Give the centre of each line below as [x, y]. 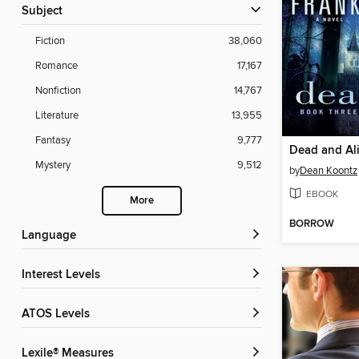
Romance [56, 66]
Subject [46, 12]
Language [52, 236]
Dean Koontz [329, 171]
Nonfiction [58, 91]
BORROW [312, 224]
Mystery [53, 165]
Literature [57, 116]
